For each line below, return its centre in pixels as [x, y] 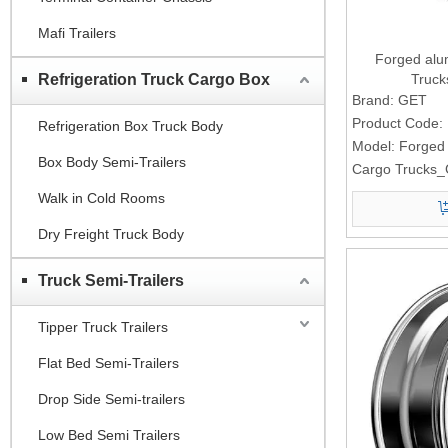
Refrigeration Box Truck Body [130, 125]
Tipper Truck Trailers [103, 326]
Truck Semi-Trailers [111, 280]
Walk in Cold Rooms [101, 197]
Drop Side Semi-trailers [111, 398]
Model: [373, 145]
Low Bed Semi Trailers [109, 434]
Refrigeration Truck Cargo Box [154, 79]
